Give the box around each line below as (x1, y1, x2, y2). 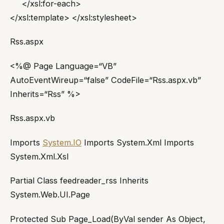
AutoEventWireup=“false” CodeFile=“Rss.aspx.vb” (10, 74, 201, 85)
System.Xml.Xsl (10, 151, 68, 161)
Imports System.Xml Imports (81, 137, 194, 147)
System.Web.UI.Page (10, 189, 90, 200)
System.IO (42, 137, 81, 147)
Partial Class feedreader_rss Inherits (10, 175, 148, 186)
